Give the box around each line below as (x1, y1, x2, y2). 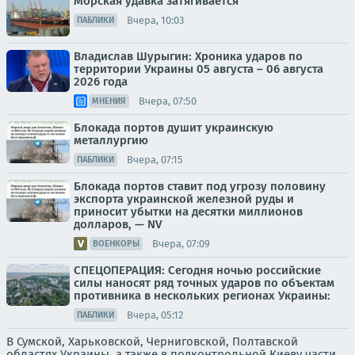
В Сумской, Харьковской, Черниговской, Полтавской (6, 334, 298, 349)
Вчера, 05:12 (127, 308, 183, 321)
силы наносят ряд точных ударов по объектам (74, 276, 334, 291)
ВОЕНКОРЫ (93, 239, 139, 250)
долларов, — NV (74, 217, 162, 232)
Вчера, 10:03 (127, 13, 184, 26)
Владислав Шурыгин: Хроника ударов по (74, 49, 303, 64)
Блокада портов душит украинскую (74, 120, 273, 136)
